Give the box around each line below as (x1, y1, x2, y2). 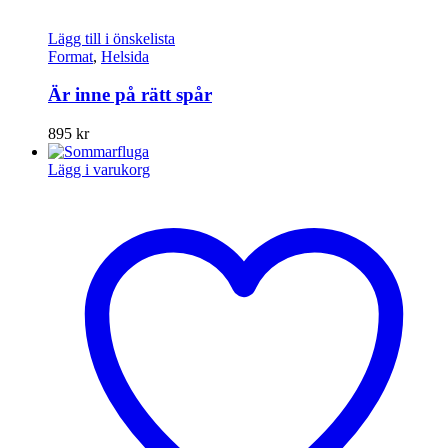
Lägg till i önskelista (48, 29, 175, 47)
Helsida (101, 47, 149, 65)
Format (48, 47, 93, 65)
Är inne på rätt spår (48, 84, 212, 106)
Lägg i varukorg (48, 160, 150, 178)
